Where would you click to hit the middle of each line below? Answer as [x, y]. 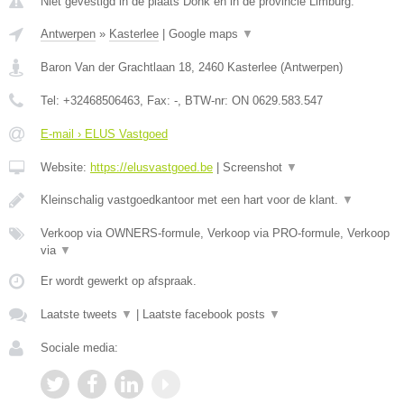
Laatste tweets [81, 314]
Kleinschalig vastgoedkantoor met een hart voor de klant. [191, 200]
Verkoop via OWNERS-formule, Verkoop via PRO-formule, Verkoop [215, 233]
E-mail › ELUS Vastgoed [104, 134]
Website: [65, 167]
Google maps [205, 34]
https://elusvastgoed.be [151, 167]
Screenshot [254, 167]
